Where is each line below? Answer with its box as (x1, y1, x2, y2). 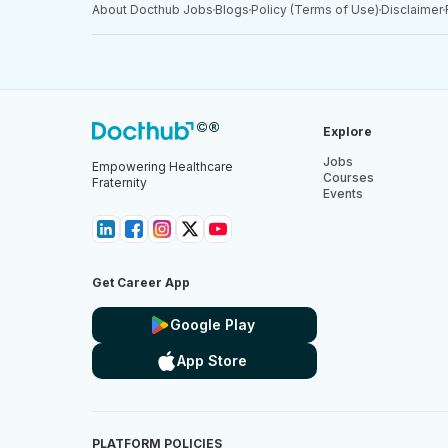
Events (322, 186, 363, 201)
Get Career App (92, 275, 190, 290)
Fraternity (92, 175, 147, 190)
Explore (322, 124, 372, 139)
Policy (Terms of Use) (251, 2, 379, 17)
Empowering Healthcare (92, 159, 233, 174)
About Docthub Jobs (92, 2, 213, 17)
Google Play (169, 316, 255, 333)
